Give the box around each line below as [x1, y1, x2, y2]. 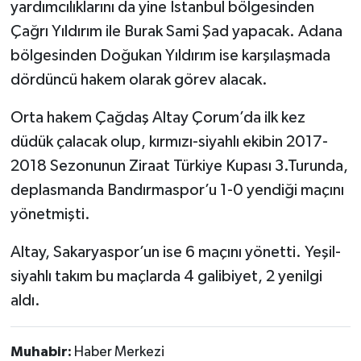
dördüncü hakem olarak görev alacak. [10, 72, 268, 89]
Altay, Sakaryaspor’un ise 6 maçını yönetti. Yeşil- [10, 244, 341, 261]
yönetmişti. [10, 206, 90, 223]
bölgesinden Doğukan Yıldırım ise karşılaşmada [10, 48, 330, 64]
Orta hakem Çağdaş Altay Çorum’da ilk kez [10, 110, 305, 127]
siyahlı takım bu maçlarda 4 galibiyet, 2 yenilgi [10, 268, 322, 285]
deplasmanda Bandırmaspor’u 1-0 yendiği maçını [10, 182, 344, 199]
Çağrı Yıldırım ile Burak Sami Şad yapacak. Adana [10, 23, 342, 40]
